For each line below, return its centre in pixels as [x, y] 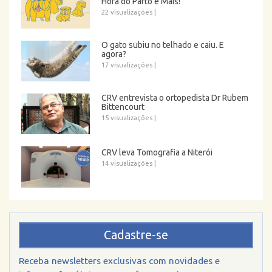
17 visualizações [127, 65]
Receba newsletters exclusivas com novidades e [119, 260]
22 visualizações [127, 12]
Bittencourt [123, 107]
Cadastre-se [136, 235]
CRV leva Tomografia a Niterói [157, 153]
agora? [114, 54]
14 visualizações [127, 164]
